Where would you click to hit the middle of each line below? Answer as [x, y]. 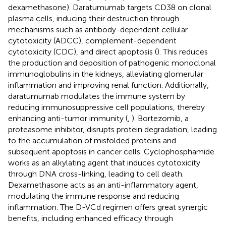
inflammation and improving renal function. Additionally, [108, 85]
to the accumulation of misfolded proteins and [92, 140]
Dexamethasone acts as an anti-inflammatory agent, [103, 185]
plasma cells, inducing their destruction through [94, 18]
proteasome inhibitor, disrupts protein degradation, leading [112, 129]
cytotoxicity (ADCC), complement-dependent [92, 40]
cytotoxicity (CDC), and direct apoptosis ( [82, 51]
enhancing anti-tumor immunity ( [68, 118]
